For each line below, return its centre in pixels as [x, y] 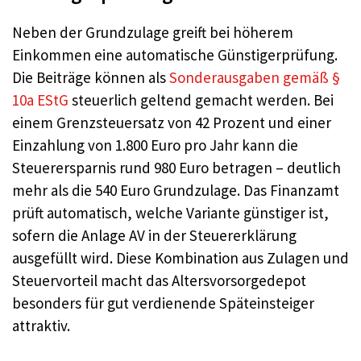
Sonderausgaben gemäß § [255, 77]
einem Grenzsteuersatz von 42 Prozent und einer [172, 122]
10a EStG [40, 100]
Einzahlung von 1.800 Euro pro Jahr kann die [155, 145]
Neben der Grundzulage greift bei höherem [153, 32]
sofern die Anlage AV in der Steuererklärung [154, 235]
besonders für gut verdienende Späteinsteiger [163, 303]
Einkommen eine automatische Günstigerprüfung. [175, 54]
